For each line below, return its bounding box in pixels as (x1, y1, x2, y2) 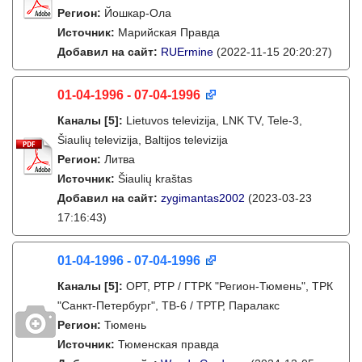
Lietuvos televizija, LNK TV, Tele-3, (126, 114, 302, 127)
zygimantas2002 (161, 192, 245, 204)
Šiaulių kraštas (118, 172, 192, 185)
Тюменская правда (118, 338, 219, 351)
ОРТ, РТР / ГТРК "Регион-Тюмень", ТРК (126, 280, 333, 293)
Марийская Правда (118, 26, 220, 39)
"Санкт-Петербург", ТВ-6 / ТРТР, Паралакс (57, 299, 280, 312)
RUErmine (161, 45, 213, 58)
